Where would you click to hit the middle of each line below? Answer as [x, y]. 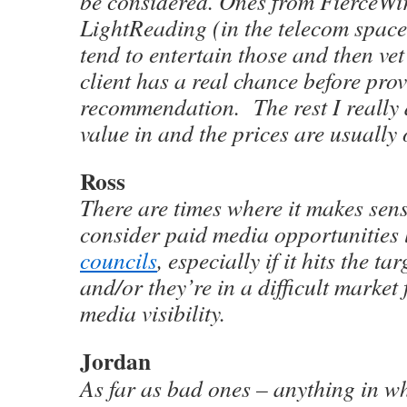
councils [119, 260]
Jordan [115, 361]
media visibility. [157, 313]
